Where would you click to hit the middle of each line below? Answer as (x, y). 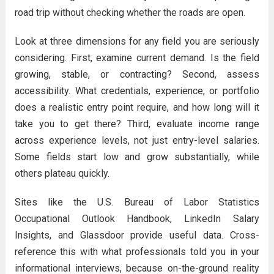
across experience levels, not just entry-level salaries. (137, 140)
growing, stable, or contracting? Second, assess (137, 74)
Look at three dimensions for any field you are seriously (137, 41)
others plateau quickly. (62, 173)
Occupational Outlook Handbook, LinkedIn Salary (137, 219)
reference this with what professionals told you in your (137, 252)
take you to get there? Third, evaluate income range (137, 124)
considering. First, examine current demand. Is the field (137, 58)
